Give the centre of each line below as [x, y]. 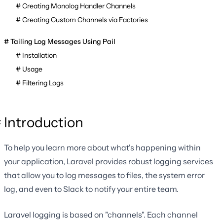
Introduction [44, 123]
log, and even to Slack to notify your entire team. [91, 189]
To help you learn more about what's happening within [102, 148]
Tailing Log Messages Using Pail [63, 42]
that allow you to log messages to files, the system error [104, 175]
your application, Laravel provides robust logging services [109, 162]
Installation [39, 55]
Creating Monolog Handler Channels [79, 6]
